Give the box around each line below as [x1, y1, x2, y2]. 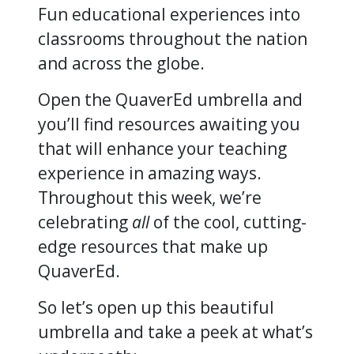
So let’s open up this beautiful [38, 296, 274, 318]
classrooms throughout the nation [38, 27, 307, 50]
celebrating [38, 210, 132, 233]
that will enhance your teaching [38, 137, 287, 160]
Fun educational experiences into [38, 2, 300, 25]
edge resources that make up [38, 235, 268, 258]
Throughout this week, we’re [38, 186, 262, 209]
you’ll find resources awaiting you [38, 112, 300, 135]
